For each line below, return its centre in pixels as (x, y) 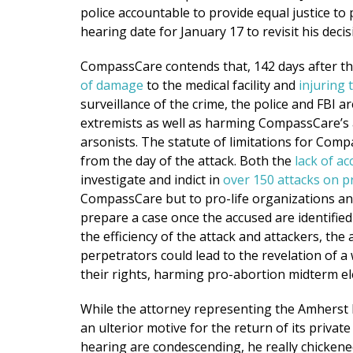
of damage (112, 85)
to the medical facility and (221, 85)
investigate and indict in (152, 179)
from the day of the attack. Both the (188, 160)
